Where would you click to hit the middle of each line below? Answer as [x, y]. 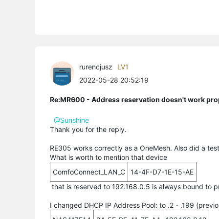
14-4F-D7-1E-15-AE [162, 172]
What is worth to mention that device [109, 157]
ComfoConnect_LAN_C [89, 172]
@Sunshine [71, 120]
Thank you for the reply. [88, 129]
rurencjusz [96, 66]
